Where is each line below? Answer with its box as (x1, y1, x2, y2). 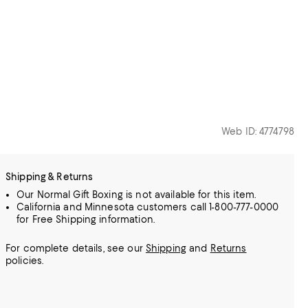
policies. (5, 255, 44, 266)
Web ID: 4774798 (221, 126, 294, 137)
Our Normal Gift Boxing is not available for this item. (16, 189, 256, 200)
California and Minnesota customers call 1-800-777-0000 (16, 201, 279, 212)
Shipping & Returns (5, 171, 93, 182)
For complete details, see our (5, 243, 146, 254)
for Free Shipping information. (16, 214, 155, 225)
